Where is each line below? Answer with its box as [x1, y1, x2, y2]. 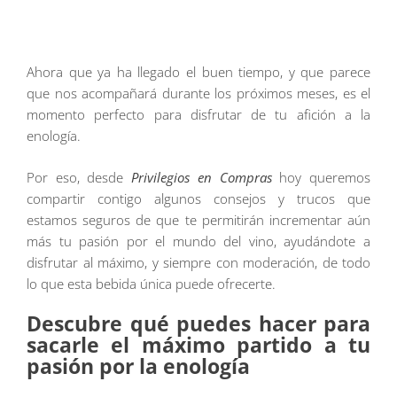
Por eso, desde [27, 167, 132, 186]
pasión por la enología [27, 353, 250, 381]
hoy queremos [271, 167, 371, 186]
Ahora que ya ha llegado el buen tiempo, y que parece [27, 63, 370, 82]
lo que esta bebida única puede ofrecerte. [27, 274, 276, 292]
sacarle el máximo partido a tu [27, 331, 370, 360]
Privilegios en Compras [131, 167, 272, 186]
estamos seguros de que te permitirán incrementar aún [27, 210, 370, 229]
